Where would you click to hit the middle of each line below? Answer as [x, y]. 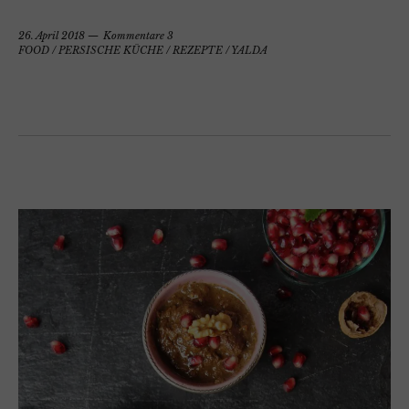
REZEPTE [198, 51]
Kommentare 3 [138, 36]
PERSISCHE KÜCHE [111, 51]
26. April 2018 [52, 36]
